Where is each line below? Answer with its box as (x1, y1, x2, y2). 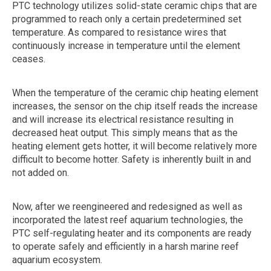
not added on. (12, 167, 69, 179)
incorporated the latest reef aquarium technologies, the (12, 214, 243, 226)
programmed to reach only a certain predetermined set (12, 13, 241, 25)
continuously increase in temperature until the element (12, 40, 240, 52)
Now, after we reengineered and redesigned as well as (12, 201, 243, 213)
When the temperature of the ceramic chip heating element (12, 87, 258, 99)
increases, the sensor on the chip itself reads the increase (12, 100, 258, 113)
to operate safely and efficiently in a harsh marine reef (12, 241, 239, 253)
